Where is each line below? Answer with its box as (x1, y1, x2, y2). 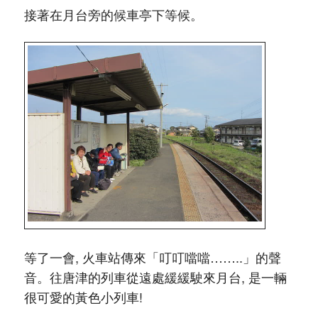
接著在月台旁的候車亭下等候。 (23, 4, 203, 23)
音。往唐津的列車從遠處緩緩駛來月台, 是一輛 (23, 267, 287, 286)
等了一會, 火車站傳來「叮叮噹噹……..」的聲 (23, 247, 281, 266)
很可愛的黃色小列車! (23, 287, 143, 306)
